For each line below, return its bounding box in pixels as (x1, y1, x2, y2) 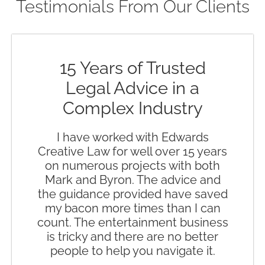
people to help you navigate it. (50, 243, 215, 258)
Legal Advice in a (66, 77, 199, 98)
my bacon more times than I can (44, 201, 221, 215)
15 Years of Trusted (59, 57, 206, 78)
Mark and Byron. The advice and (44, 172, 221, 187)
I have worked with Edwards (56, 130, 209, 144)
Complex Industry (62, 98, 203, 118)
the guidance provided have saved (37, 186, 228, 201)
